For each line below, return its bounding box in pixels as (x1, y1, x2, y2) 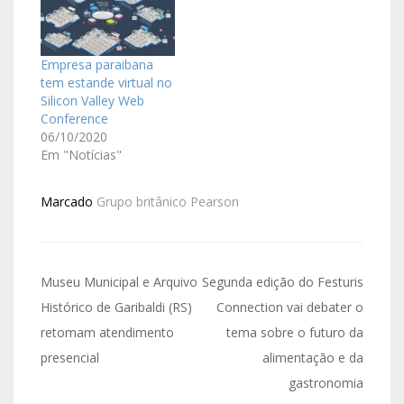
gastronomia (289, 374, 363, 392)
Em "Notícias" (41, 146, 122, 164)
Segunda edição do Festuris (202, 273, 363, 291)
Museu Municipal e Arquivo (41, 273, 197, 291)
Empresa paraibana (41, 56, 153, 74)
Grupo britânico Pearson (96, 193, 239, 211)
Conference (41, 110, 108, 128)
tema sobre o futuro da (226, 324, 363, 342)
